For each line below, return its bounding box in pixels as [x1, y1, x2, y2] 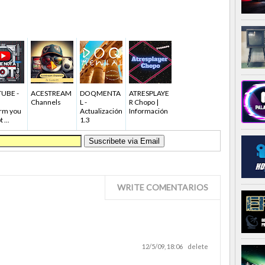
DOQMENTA [80, 88, 121, 98]
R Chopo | [129, 97, 159, 106]
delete [188, 242, 208, 250]
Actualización [80, 106, 122, 115]
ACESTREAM [31, 88, 72, 98]
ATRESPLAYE [129, 88, 169, 98]
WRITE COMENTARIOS [117, 182, 208, 192]
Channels [31, 97, 61, 106]
